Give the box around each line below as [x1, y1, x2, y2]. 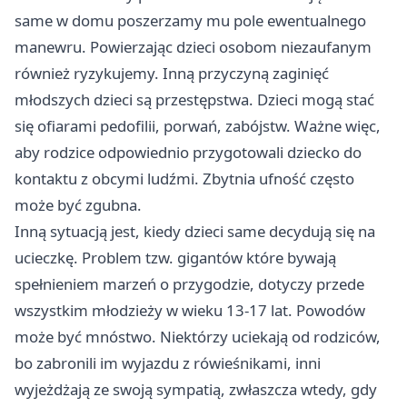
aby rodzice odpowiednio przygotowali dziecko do [15, 142, 362, 163]
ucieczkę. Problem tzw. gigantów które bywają [15, 247, 336, 268]
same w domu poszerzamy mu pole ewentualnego [15, 10, 366, 31]
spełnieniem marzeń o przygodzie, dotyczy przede [15, 273, 364, 294]
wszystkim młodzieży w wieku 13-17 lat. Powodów [15, 300, 365, 321]
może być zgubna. [15, 194, 142, 215]
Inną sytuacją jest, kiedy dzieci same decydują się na [15, 221, 375, 242]
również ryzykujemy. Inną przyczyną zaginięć [15, 63, 329, 84]
